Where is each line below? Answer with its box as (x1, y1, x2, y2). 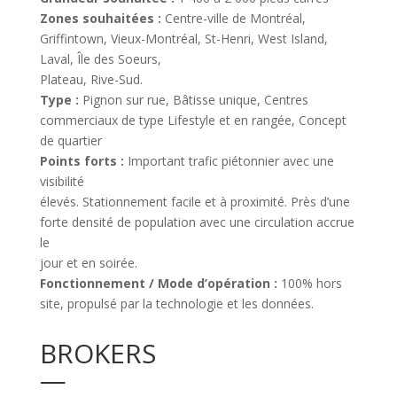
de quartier (39, 132, 102, 149)
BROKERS (39, 335, 156, 371)
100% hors (276, 275, 342, 292)
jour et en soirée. (39, 254, 137, 271)
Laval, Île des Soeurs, (39, 51, 161, 67)
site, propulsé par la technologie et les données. (39, 295, 314, 312)
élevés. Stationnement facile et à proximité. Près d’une (39, 193, 350, 210)
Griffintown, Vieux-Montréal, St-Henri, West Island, (39, 30, 328, 47)
